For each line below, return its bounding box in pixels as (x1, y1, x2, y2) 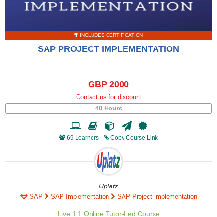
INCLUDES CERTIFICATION (78, 32, 143, 38)
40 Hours (95, 105, 122, 112)
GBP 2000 (88, 79, 129, 89)
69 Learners (65, 134, 100, 141)
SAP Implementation (48, 193, 111, 200)
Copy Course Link (109, 134, 158, 141)
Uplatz (99, 182, 118, 190)
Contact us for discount (76, 93, 141, 101)
